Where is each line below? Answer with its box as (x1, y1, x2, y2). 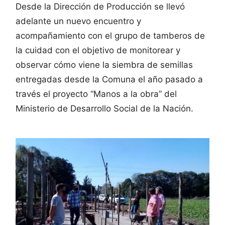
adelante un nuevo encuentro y (16, 16, 141, 26)
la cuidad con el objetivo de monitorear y (16, 45, 180, 55)
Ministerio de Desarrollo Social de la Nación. (16, 103, 193, 114)
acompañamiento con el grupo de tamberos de (16, 30, 205, 41)
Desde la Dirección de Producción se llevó (16, 1, 185, 12)
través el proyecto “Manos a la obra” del (16, 88, 177, 99)
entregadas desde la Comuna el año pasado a (16, 74, 203, 84)
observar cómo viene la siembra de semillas (16, 59, 193, 70)
